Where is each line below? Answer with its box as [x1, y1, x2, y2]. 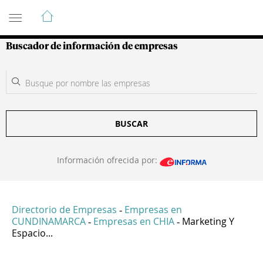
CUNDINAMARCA [12, 215, 86, 228]
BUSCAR [115, 118, 148, 129]
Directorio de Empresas [12, 203, 117, 217]
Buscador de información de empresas [6, 42, 178, 51]
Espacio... [12, 227, 53, 240]
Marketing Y [182, 215, 234, 228]
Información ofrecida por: [56, 154, 160, 166]
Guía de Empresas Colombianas [6, 4, 217, 18]
